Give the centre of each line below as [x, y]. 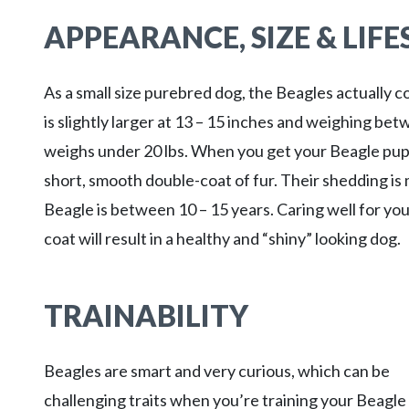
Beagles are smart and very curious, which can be [217, 371]
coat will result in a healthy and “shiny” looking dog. [225, 238]
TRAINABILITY [146, 315]
